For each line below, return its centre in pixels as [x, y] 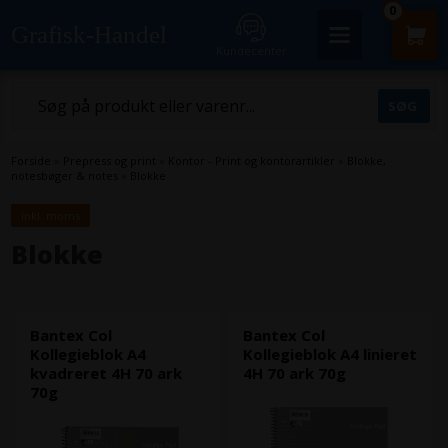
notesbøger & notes [65, 175]
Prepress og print [110, 160]
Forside [31, 160]
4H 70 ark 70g [295, 373]
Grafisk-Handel [89, 34]
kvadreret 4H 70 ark [106, 373]
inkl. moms [51, 215]
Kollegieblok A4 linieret [330, 354]
